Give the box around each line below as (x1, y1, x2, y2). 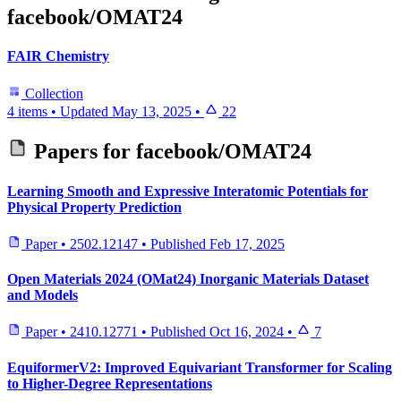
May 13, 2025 (112, 103, 192, 119)
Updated (60, 103, 112, 119)
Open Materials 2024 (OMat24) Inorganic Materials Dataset (7, 271, 369, 287)
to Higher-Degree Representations (7, 375, 212, 391)
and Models (7, 287, 78, 303)
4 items (7, 103, 47, 119)
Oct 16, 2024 (209, 324, 284, 340)
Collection (21, 85, 83, 101)
